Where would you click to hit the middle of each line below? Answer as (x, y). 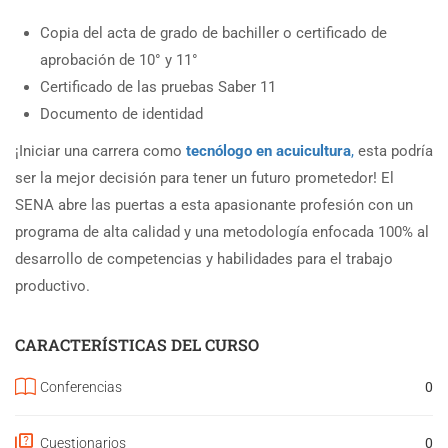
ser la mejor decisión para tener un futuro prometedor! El (204, 177)
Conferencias (81, 386)
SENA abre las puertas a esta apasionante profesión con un (214, 204)
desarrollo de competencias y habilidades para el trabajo (204, 258)
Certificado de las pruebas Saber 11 (158, 86)
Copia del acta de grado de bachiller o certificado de (213, 32)
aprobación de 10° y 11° (119, 59)
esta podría (393, 150)
